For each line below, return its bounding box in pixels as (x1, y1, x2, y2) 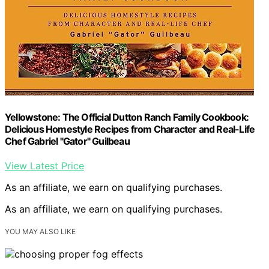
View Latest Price (5, 159, 84, 172)
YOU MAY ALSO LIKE (5, 226, 76, 236)
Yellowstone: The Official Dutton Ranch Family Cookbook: (5, 110, 249, 123)
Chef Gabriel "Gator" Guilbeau (5, 134, 130, 147)
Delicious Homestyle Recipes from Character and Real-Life (5, 122, 255, 135)
